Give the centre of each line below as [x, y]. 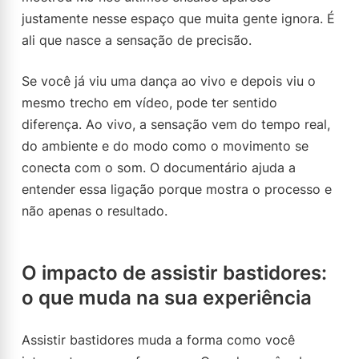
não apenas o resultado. [95, 211]
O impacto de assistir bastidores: [174, 273]
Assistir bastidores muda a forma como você [158, 340]
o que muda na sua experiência [167, 298]
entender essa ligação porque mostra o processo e [177, 189]
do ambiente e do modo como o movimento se [165, 146]
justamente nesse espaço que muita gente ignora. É [178, 18]
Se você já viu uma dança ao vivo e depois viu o [169, 81]
